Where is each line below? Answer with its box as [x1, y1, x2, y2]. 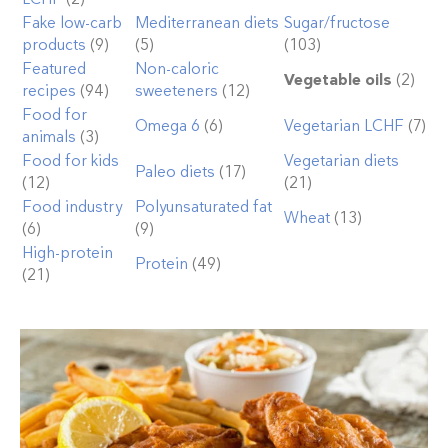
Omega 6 [135, 116, 200, 137]
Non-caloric [135, 59, 219, 80]
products [22, 35, 86, 56]
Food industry [22, 197, 122, 218]
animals [22, 127, 76, 148]
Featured [22, 59, 86, 80]
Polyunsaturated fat [135, 197, 272, 218]
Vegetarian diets [284, 151, 399, 172]
